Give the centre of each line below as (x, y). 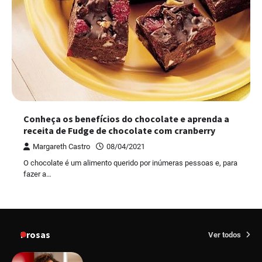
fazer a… (37, 174)
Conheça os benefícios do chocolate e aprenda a (126, 118)
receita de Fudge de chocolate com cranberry (119, 130)
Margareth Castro (61, 146)
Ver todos (225, 235)
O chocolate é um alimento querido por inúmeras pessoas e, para (130, 163)
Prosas (35, 234)
